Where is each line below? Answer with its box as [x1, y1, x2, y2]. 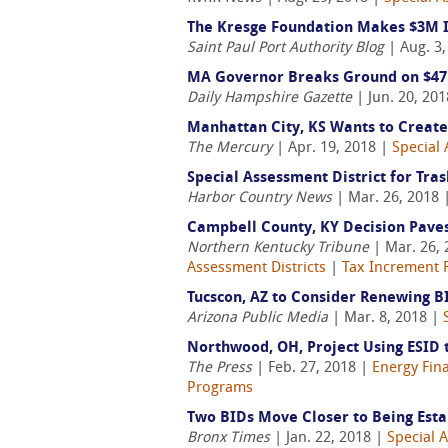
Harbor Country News [187, 191, 332, 206]
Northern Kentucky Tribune [187, 241, 369, 256]
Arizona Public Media [187, 311, 328, 326]
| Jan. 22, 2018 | [270, 431, 387, 446]
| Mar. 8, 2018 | [328, 311, 443, 326]
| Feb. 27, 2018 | [252, 361, 372, 376]
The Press [187, 361, 252, 376]
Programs [187, 381, 253, 396]
